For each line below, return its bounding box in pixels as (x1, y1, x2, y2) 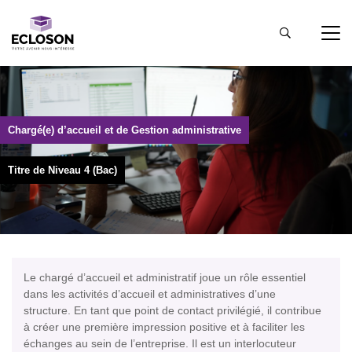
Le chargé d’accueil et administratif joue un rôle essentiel (24, 271, 306, 284)
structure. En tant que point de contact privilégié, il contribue (24, 304, 321, 317)
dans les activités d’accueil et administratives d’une (24, 288, 276, 301)
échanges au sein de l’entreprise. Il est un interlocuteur (24, 337, 296, 350)
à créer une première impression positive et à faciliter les (24, 321, 305, 334)
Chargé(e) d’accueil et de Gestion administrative (8, 124, 241, 137)
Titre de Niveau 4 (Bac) (8, 164, 117, 177)
